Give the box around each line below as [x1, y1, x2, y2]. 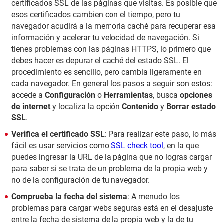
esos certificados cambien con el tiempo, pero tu [11, 10, 180, 20]
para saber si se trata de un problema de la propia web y [11, 164, 208, 174]
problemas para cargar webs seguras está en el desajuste [11, 203, 213, 213]
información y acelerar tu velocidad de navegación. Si [11, 33, 199, 43]
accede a [11, 90, 45, 100]
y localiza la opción [50, 102, 122, 111]
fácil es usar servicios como [11, 141, 111, 151]
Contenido [122, 102, 158, 111]
